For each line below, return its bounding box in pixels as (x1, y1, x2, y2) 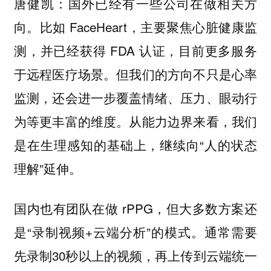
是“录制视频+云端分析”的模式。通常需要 (13, 223, 258, 241)
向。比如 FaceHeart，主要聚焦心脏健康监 (13, 17, 258, 36)
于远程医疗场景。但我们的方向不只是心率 (13, 64, 258, 83)
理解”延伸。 (13, 158, 82, 177)
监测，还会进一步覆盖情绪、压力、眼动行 (13, 88, 258, 106)
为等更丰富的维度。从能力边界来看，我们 (13, 111, 258, 130)
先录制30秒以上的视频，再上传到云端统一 (13, 246, 258, 265)
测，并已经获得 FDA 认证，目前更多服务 (13, 41, 258, 59)
